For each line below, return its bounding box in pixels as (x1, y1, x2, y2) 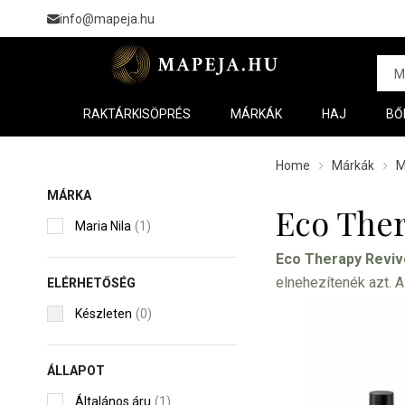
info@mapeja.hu (60, 11, 155, 26)
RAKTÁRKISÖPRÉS (83, 107, 191, 121)
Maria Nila (75, 219, 131, 233)
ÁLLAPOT (47, 363, 105, 378)
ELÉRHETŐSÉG (47, 276, 136, 290)
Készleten (75, 306, 132, 321)
